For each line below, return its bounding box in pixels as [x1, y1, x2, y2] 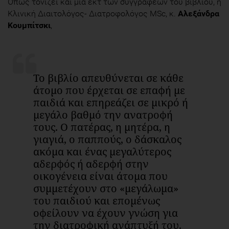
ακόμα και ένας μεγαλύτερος [33, 145, 171, 159]
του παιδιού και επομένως [33, 194, 160, 208]
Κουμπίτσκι [8, 20, 51, 31]
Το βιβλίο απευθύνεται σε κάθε [33, 71, 184, 85]
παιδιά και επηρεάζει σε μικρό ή [33, 96, 188, 110]
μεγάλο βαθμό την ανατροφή [33, 108, 173, 122]
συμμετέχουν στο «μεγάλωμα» [33, 181, 178, 196]
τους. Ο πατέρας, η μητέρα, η [33, 120, 170, 134]
